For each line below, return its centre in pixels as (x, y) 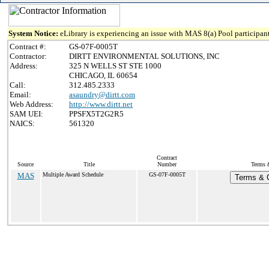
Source (26, 164)
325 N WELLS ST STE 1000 (115, 66)
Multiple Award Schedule (73, 174)
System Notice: (34, 33)
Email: (20, 95)
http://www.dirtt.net (101, 104)
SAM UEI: (26, 114)
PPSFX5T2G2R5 (96, 114)
